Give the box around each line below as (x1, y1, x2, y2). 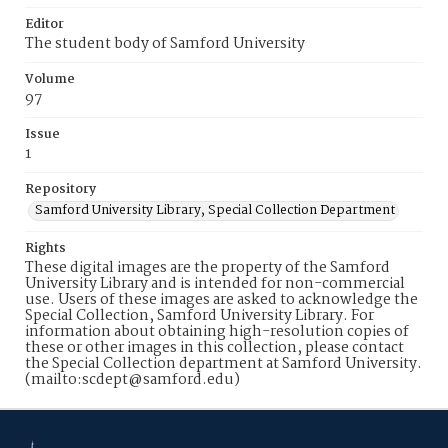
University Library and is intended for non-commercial (25, 272, 405, 296)
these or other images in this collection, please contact (25, 336, 404, 360)
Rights (25, 238, 66, 259)
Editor (25, 14, 64, 35)
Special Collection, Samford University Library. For (25, 304, 374, 328)
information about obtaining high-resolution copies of (25, 320, 409, 344)
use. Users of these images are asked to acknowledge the (25, 288, 418, 312)
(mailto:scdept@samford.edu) (25, 368, 240, 392)
